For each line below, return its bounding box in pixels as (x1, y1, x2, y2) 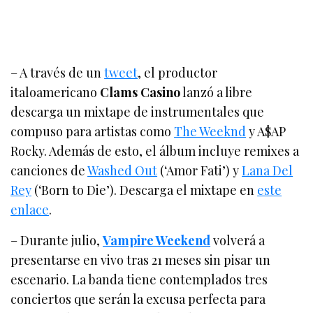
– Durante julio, (10, 231, 103, 249)
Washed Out (87, 161, 158, 179)
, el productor (138, 64, 218, 81)
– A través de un (10, 64, 105, 81)
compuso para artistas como (10, 122, 175, 140)
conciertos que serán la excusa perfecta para (10, 290, 266, 307)
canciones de (10, 161, 88, 179)
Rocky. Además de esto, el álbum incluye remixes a (10, 142, 300, 159)
